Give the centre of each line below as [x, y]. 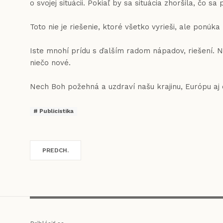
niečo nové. [50, 63]
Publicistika [56, 111]
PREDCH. [56, 150]
